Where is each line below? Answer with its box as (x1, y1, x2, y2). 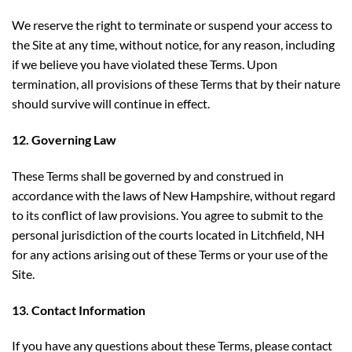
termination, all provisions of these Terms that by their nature (12, 76, 340, 92)
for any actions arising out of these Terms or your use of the (12, 246, 328, 262)
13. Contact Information (12, 302, 145, 317)
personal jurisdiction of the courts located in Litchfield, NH (12, 226, 324, 242)
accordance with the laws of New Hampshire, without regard (12, 187, 335, 203)
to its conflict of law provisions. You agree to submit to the (12, 207, 323, 222)
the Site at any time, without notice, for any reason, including (12, 37, 335, 53)
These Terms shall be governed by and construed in (12, 167, 284, 183)
